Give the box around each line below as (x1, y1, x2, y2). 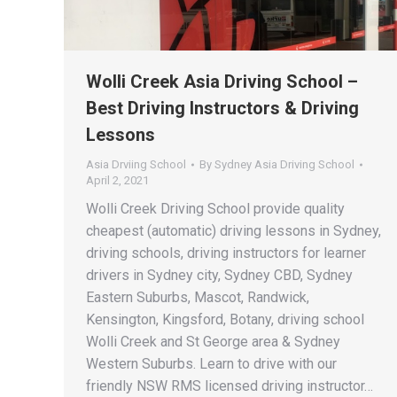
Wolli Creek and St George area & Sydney (86, 332, 340, 350)
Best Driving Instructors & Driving (86, 97, 359, 119)
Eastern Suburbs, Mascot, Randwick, (86, 288, 309, 306)
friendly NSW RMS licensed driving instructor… (86, 377, 373, 394)
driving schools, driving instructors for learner (86, 244, 366, 261)
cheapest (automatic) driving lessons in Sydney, (86, 222, 381, 239)
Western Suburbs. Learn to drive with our (86, 354, 337, 372)
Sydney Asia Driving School (214, 157, 354, 171)
